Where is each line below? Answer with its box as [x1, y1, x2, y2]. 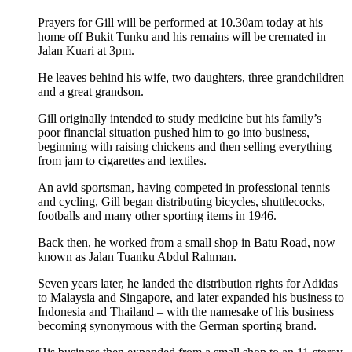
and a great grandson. [38, 85, 144, 99]
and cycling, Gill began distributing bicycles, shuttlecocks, [38, 195, 325, 209]
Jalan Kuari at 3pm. [38, 44, 134, 58]
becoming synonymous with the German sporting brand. [38, 319, 317, 333]
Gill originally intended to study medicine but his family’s [38, 112, 321, 126]
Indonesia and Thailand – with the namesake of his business [38, 305, 334, 319]
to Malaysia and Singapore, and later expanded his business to [38, 291, 344, 305]
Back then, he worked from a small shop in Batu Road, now [38, 236, 335, 250]
